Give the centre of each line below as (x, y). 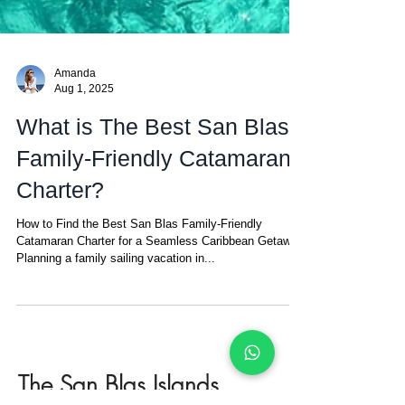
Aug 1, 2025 (84, 128)
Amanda (75, 113)
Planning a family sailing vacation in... (116, 298)
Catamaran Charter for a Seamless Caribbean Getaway (160, 281)
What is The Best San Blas (153, 166)
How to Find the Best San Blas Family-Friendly (139, 264)
